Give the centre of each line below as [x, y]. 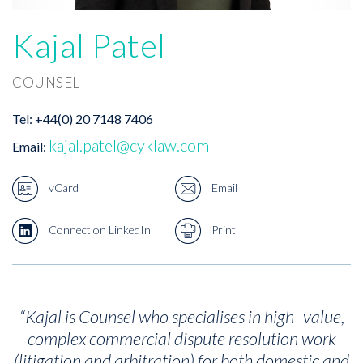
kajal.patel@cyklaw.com [129, 145]
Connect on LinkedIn [98, 229]
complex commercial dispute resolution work [181, 339]
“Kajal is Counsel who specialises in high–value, [181, 317]
